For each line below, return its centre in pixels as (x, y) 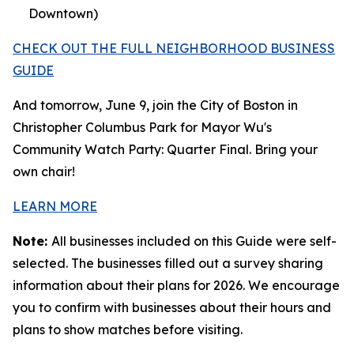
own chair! (44, 171)
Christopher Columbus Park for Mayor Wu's (142, 127)
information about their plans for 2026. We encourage (176, 285)
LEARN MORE (55, 206)
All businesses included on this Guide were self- (194, 241)
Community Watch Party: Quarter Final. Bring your (165, 149)
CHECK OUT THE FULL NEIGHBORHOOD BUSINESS (174, 48)
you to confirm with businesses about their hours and (172, 307)
